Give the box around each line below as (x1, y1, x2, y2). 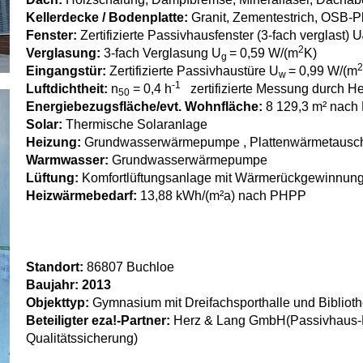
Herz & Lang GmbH (170, 314, 287, 327)
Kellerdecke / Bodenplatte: (26, 11, 192, 24)
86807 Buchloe (83, 260, 175, 274)
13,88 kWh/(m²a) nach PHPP (140, 189, 307, 203)
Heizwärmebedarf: (26, 189, 141, 203)
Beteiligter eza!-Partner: (26, 314, 171, 327)
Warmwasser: (26, 153, 113, 167)
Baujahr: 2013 (26, 278, 112, 292)
